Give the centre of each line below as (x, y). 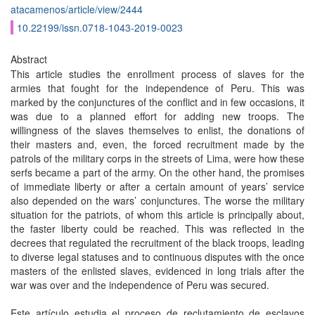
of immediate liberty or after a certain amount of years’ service (157, 186)
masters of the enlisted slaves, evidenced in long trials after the (157, 271)
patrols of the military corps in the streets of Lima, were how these (157, 158)
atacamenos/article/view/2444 (77, 9)
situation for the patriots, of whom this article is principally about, (157, 214)
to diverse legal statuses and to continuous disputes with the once (157, 257)
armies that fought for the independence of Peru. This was (157, 88)
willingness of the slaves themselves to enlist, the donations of (157, 130)
